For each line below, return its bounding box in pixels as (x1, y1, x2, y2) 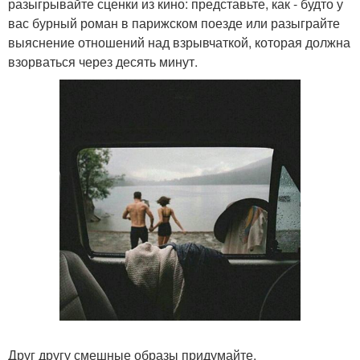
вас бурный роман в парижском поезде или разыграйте (8, 13, 340, 32)
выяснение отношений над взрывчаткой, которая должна (8, 32, 350, 51)
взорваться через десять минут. (8, 51, 198, 71)
